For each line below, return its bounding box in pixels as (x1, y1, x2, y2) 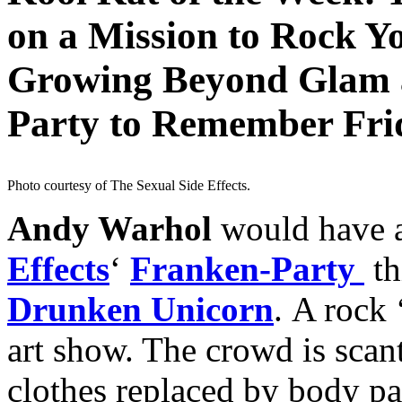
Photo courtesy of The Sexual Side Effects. (7, 177, 250, 193)
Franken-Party (130, 249, 355, 288)
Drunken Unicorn (7, 289, 274, 328)
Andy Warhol (7, 208, 212, 248)
